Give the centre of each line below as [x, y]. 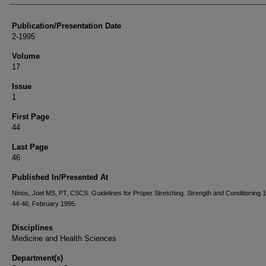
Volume [26, 56]
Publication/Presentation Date [66, 26]
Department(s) [37, 258]
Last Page [30, 147]
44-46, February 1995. [44, 204]
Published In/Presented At [60, 177]
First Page [31, 117]
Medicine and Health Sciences [64, 238]
